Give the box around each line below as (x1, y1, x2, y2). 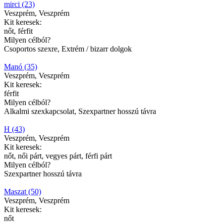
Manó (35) (4, 62, 37, 71)
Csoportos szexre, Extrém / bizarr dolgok (4, 44, 132, 53)
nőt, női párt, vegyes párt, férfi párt (4, 151, 112, 160)
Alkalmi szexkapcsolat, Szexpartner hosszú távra (4, 107, 156, 115)
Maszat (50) (4, 187, 41, 196)
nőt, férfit (4, 26, 33, 35)
